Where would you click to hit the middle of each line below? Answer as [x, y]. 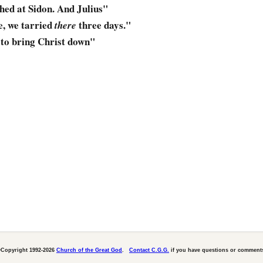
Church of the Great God [89, 250]
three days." [104, 25]
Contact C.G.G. [149, 250]
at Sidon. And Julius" [61, 9]
